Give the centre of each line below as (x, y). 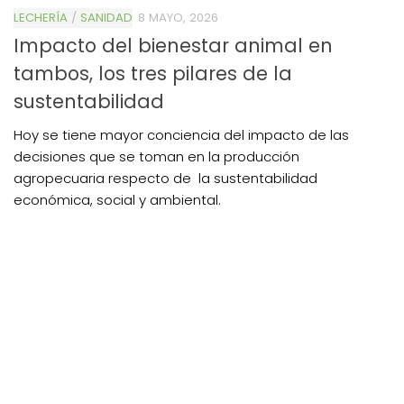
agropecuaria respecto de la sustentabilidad (165, 178)
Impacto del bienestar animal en (173, 45)
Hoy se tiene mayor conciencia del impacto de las (181, 134)
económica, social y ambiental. (117, 199)
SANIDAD (106, 17)
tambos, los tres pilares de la (153, 73)
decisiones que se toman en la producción (156, 156)
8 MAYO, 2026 (178, 17)
